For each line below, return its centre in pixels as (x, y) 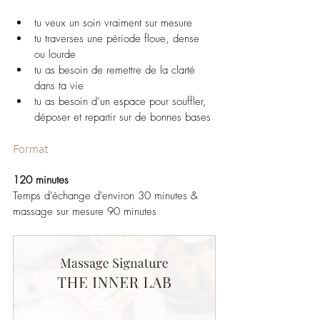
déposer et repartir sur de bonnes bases (122, 117)
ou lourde (55, 55)
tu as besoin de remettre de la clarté (116, 70)
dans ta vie (59, 86)
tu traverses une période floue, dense (119, 39)
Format (31, 149)
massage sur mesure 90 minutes (85, 212)
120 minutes (41, 180)
